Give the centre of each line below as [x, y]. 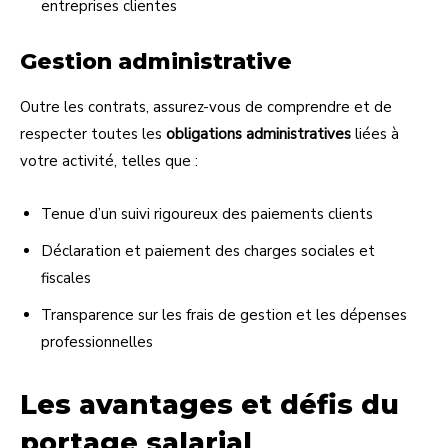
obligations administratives [258, 133]
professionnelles [97, 341]
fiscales [66, 277]
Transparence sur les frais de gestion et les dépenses [224, 314]
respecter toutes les [93, 133]
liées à [375, 133]
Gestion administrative [156, 61]
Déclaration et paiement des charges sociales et [208, 250]
